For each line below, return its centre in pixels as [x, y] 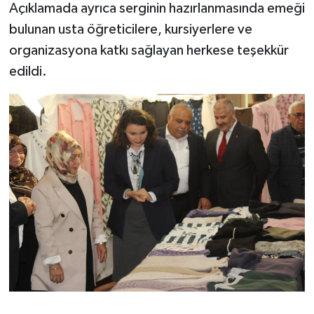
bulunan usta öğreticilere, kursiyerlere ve [130, 29]
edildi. [28, 71]
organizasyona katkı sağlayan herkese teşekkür [149, 50]
